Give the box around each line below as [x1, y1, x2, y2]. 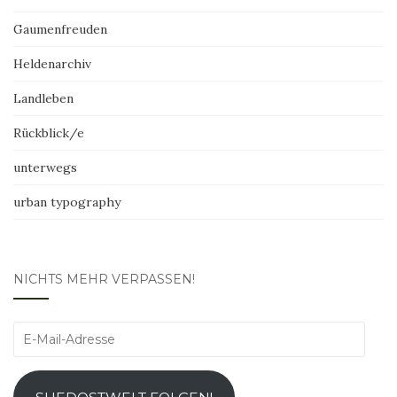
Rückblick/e [13, 125, 84, 141]
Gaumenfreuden [13, 21, 107, 37]
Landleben [13, 90, 74, 106]
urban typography [13, 194, 121, 210]
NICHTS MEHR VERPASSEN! [13, 271, 195, 287]
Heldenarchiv [13, 56, 91, 72]
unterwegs [13, 160, 77, 175]
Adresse [12, 375, 62, 391]
